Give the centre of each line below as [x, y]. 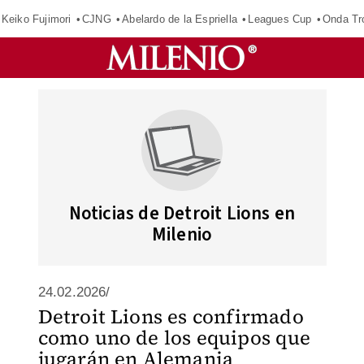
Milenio [182, 234]
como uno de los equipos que [174, 338]
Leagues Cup [280, 19]
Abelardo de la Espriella [180, 19]
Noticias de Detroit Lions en [182, 213]
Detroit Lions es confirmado [171, 316]
